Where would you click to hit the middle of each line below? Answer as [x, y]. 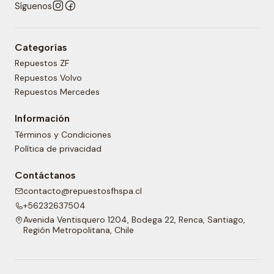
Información [42, 119]
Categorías [41, 48]
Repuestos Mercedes [57, 92]
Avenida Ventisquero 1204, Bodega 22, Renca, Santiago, [134, 220]
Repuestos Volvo [48, 77]
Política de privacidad [58, 148]
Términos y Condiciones [63, 134]
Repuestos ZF [42, 63]
